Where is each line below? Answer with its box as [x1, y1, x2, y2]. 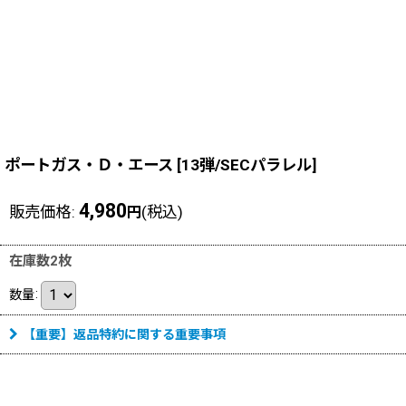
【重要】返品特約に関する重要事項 [23, 326, 226, 342]
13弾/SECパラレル [181, 155, 312, 174]
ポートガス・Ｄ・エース [5, 155, 173, 174]
